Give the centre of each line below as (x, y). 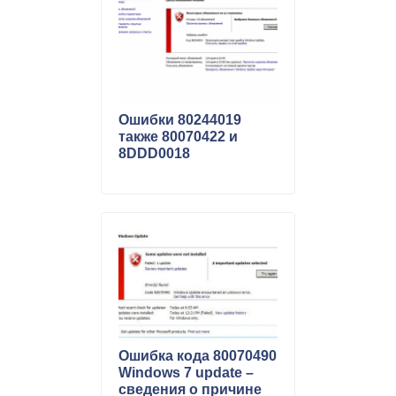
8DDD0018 (154, 154)
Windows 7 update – (186, 372)
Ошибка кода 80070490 (198, 355)
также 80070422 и (178, 137)
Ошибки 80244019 (180, 120)
